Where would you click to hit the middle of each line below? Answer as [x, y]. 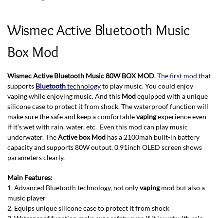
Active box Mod [82, 137]
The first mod [177, 76]
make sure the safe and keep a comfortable [72, 117]
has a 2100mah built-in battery [153, 137]
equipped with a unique [172, 96]
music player [27, 198]
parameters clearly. [36, 158]
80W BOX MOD [130, 76]
